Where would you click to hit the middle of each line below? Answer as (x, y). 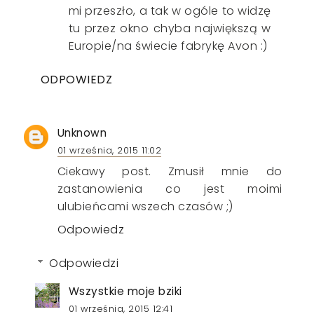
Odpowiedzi (84, 263)
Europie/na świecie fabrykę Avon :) (168, 46)
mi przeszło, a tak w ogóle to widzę (170, 11)
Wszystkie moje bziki (125, 291)
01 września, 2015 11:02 (109, 150)
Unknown (82, 132)
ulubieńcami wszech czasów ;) (145, 206)
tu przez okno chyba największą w (170, 28)
